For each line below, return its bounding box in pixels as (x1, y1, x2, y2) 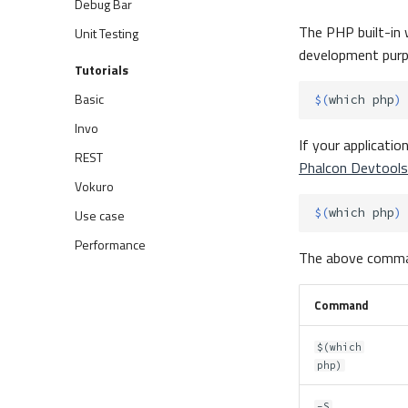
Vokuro (75, 177, 114, 196)
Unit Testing (75, 24, 138, 43)
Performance (75, 235, 146, 254)
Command (314, 296, 369, 315)
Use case (75, 206, 125, 225)
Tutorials (75, 60, 128, 79)
